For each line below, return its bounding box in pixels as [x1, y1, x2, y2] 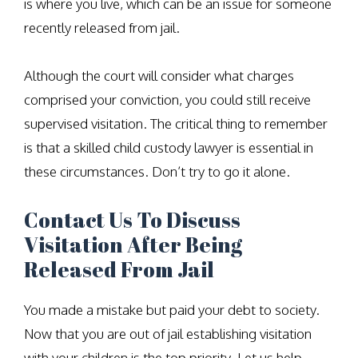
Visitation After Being [24, 230, 242, 259]
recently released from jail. [24, 19, 180, 36]
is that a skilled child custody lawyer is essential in [24, 139, 313, 156]
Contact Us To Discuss [24, 205, 241, 234]
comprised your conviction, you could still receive [24, 91, 311, 108]
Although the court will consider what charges [24, 67, 294, 84]
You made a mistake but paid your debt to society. [24, 301, 320, 318]
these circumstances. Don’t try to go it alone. [24, 163, 290, 180]
